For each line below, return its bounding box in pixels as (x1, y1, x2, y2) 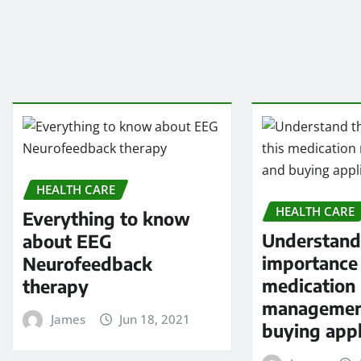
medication (262, 274, 356, 297)
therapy (23, 275, 89, 298)
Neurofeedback (23, 252, 152, 276)
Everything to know (23, 207, 190, 230)
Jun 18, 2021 (119, 311, 191, 328)
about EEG (23, 230, 112, 253)
